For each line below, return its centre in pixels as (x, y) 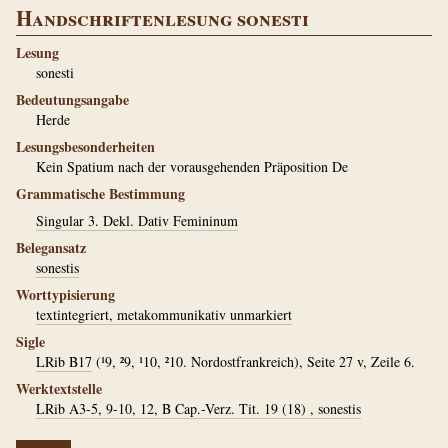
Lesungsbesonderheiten (85, 146)
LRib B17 (64, 361)
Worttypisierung (65, 294)
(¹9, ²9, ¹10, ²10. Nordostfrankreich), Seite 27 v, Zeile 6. (253, 361)
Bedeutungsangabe (72, 99)
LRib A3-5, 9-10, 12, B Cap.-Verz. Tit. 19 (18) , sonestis (198, 408)
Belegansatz (51, 247)
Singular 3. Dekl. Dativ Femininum (137, 220)
